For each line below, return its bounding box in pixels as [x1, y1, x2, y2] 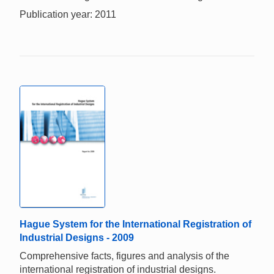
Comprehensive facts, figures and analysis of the [20, 250, 229, 261]
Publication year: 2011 [20, 9, 116, 20]
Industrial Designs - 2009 [20, 232, 134, 243]
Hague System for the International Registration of [20, 218, 251, 229]
